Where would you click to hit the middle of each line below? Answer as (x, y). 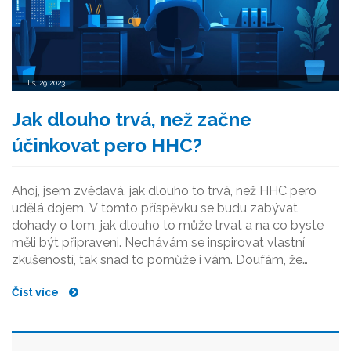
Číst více (36, 293)
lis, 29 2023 (46, 83)
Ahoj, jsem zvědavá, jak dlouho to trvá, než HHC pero (164, 191)
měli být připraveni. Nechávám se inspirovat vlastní (158, 243)
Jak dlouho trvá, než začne (132, 120)
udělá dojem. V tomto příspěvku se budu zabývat (155, 208)
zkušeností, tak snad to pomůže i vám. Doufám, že (157, 260)
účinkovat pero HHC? (107, 146)
